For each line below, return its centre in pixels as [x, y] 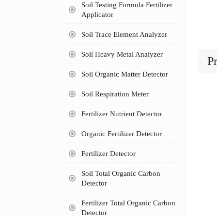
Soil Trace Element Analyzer [124, 34]
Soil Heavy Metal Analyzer [122, 54]
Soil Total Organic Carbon [121, 173]
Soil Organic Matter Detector [124, 74]
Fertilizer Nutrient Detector [122, 114]
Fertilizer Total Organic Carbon [128, 203]
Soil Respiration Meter [115, 94]
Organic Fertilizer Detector [121, 133]
